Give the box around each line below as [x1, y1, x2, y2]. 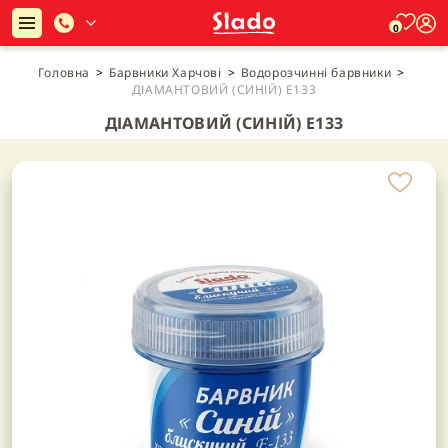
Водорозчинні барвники [240, 64, 392, 81]
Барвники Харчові [108, 64, 222, 81]
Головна [37, 64, 90, 81]
